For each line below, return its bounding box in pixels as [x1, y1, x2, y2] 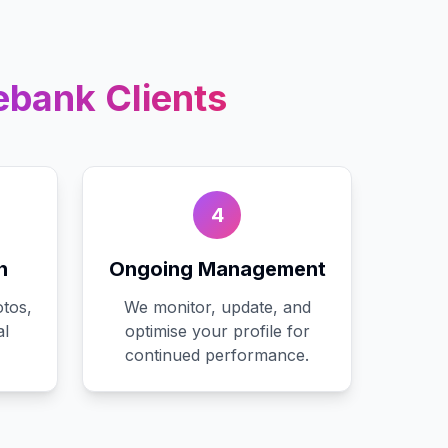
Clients [96, 76, 227, 120]
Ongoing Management [108, 257, 326, 281]
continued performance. [125, 345, 309, 365]
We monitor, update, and [123, 297, 311, 317]
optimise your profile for [124, 321, 310, 341]
